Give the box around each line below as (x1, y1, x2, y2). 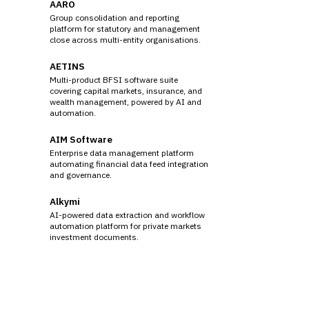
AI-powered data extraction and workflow (50, 209, 205, 220)
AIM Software (50, 132, 112, 146)
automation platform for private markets (50, 220, 201, 231)
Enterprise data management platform (50, 147, 194, 158)
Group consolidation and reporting (50, 12, 179, 23)
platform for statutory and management (50, 23, 200, 34)
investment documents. (50, 231, 139, 242)
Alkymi (50, 195, 80, 208)
